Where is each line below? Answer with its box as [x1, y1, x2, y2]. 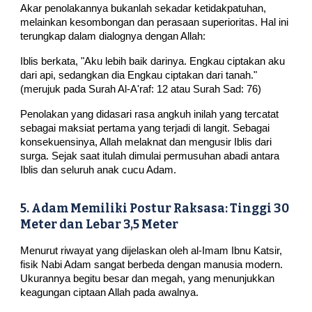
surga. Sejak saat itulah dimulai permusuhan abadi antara [20, 150, 280, 162]
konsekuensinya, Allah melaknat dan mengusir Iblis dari [20, 136, 272, 148]
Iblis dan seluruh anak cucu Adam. [20, 164, 177, 175]
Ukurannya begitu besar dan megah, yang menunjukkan [20, 273, 275, 285]
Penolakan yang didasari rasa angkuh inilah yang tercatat [20, 108, 279, 120]
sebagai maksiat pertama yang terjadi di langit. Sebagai [20, 122, 270, 134]
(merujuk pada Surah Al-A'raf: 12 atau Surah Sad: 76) [20, 83, 262, 95]
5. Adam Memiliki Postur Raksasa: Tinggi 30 [20, 201, 290, 217]
